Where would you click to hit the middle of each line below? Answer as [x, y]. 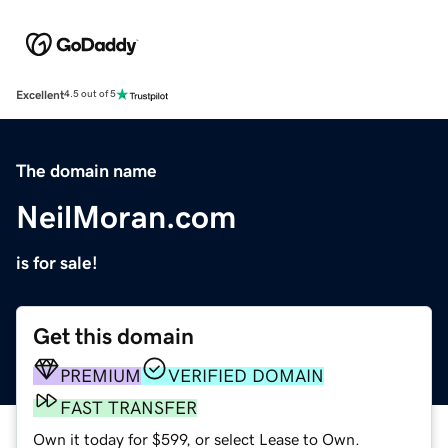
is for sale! [57, 262]
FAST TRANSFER [128, 407]
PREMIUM [100, 375]
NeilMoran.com [126, 216]
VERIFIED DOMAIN [246, 375]
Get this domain [113, 336]
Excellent [40, 94]
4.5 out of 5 [90, 94]
